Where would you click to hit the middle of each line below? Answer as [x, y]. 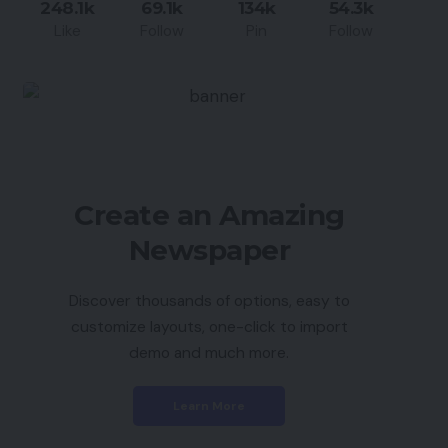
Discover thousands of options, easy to [209, 300]
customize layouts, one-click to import [209, 326]
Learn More [209, 406]
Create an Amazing [209, 215]
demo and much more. [209, 352]
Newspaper [209, 250]
